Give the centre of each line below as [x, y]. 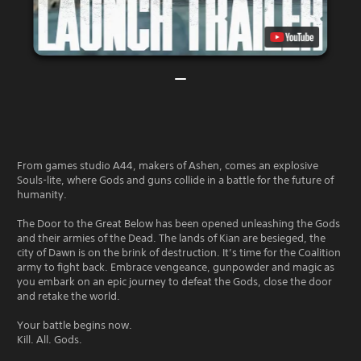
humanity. [42, 194]
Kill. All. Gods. [50, 339]
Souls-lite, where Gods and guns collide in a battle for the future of [175, 180]
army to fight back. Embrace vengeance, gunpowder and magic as [176, 267]
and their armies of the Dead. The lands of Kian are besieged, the [171, 238]
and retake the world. [68, 296]
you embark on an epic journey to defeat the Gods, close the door [174, 281]
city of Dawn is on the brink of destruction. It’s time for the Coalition [179, 252]
